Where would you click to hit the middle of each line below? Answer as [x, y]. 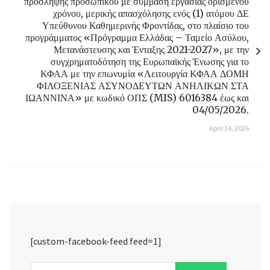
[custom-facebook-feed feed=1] [96, 241]
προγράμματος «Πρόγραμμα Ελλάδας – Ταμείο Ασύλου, [137, 37]
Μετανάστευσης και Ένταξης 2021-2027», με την [151, 49]
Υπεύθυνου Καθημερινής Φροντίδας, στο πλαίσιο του [146, 25]
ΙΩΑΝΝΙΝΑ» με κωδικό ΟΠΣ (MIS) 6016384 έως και [137, 97]
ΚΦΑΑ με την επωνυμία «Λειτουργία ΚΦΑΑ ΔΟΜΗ [145, 73]
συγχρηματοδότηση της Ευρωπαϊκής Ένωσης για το [150, 61]
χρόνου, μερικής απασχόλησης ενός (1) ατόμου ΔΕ [151, 13]
